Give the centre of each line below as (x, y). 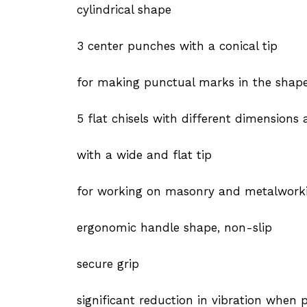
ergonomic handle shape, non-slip (174, 227)
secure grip (108, 263)
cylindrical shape (124, 9)
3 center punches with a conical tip (177, 46)
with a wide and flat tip (144, 155)
